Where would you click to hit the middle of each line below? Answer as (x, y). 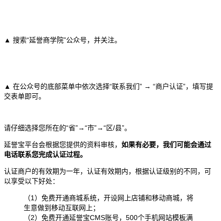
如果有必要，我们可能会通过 (166, 144)
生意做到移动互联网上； (62, 207)
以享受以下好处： (32, 181)
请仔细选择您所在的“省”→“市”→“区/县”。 (68, 128)
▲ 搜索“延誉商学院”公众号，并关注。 (63, 40)
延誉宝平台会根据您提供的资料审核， (63, 144)
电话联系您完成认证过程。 (45, 154)
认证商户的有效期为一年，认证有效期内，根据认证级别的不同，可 (108, 171)
